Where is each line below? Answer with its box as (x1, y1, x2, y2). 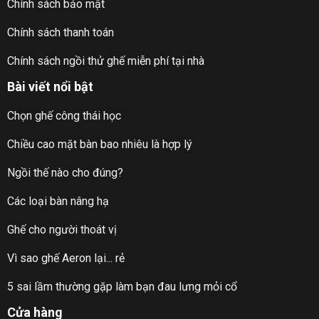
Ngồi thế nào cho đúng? (6, 165, 123, 179)
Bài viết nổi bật (6, 79, 93, 95)
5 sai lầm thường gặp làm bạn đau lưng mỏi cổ (6, 279, 237, 293)
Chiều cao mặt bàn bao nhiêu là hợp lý (6, 137, 192, 151)
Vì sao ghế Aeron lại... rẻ (6, 251, 125, 265)
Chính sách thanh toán (6, 25, 114, 39)
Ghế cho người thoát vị (6, 222, 117, 236)
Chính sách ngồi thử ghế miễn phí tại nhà (6, 53, 204, 68)
